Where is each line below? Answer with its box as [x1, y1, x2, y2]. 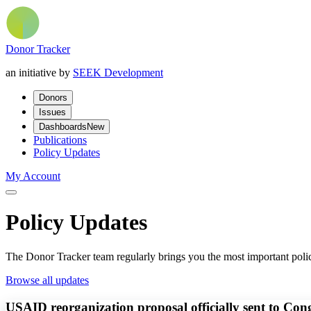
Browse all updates [6, 274, 89, 286]
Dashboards [39, 121, 87, 132]
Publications [33, 134, 87, 146]
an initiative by [6, 67, 73, 78]
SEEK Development [73, 67, 163, 78]
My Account [6, 170, 60, 182]
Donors [39, 92, 67, 103]
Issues [39, 107, 66, 117]
